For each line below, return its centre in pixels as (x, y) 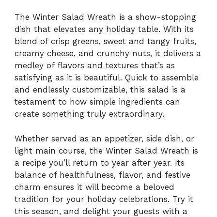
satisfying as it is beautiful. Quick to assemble (107, 78)
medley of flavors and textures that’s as (95, 66)
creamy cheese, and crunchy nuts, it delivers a (108, 54)
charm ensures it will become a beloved (94, 187)
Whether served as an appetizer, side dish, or (104, 138)
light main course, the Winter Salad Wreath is (106, 150)
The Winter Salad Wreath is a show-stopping (105, 17)
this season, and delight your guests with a (101, 211)
